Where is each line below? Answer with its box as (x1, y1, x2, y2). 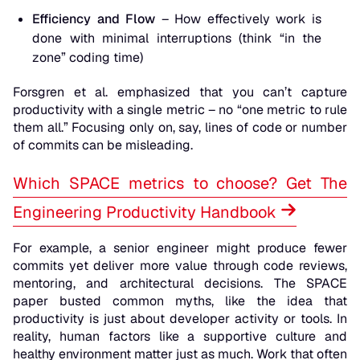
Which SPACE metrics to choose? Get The (13, 173, 347, 194)
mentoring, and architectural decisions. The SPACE (13, 275, 347, 292)
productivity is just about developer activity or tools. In (13, 310, 347, 328)
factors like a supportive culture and (99, 328, 348, 346)
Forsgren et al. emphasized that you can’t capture (13, 84, 347, 101)
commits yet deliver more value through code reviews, (13, 257, 347, 275)
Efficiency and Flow (32, 10, 156, 28)
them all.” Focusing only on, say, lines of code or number (13, 119, 347, 137)
